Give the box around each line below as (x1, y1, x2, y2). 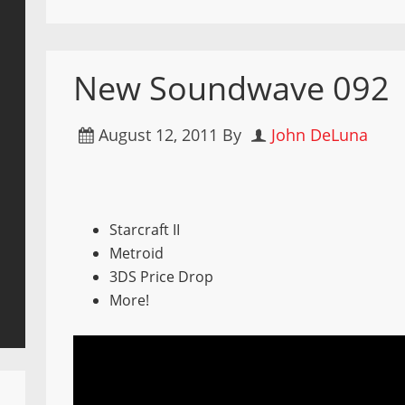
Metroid (109, 243, 165, 263)
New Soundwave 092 (73, 66, 391, 110)
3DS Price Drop (109, 267, 214, 287)
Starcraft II (109, 220, 181, 240)
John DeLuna (271, 124, 369, 146)
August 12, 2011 (99, 124, 219, 146)
